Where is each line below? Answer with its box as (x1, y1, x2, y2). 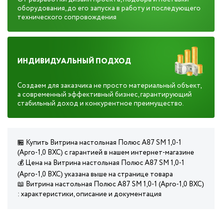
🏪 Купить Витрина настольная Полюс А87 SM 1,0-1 (17, 138, 181, 148)
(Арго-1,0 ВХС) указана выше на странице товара (17, 169, 173, 179)
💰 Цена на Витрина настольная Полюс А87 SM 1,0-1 (17, 158, 184, 168)
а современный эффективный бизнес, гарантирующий (17, 90, 192, 100)
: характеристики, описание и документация (17, 189, 162, 199)
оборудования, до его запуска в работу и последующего (17, 3, 201, 13)
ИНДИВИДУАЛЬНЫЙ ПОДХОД (17, 55, 131, 67)
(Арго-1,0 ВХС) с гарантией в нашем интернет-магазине (17, 148, 194, 158)
